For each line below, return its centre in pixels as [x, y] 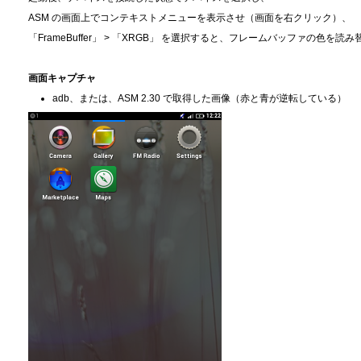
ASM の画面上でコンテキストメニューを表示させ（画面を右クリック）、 [190, 17]
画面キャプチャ [62, 78]
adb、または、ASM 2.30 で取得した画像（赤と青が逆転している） [199, 98]
